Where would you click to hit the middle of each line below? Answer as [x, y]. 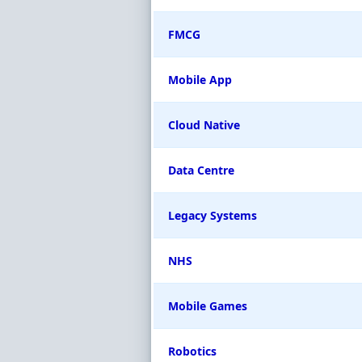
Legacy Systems [213, 215]
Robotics [192, 351]
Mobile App [200, 80]
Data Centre [201, 170]
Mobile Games [208, 306]
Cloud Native [204, 125]
